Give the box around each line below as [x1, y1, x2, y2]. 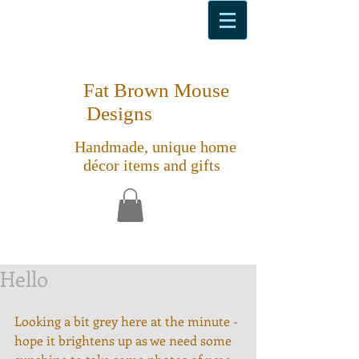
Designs [87, 103, 152, 124]
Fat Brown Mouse [78, 79, 229, 101]
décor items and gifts [83, 156, 220, 174]
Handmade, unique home [67, 138, 236, 155]
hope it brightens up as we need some [14, 331, 235, 349]
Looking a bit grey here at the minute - [14, 312, 241, 329]
